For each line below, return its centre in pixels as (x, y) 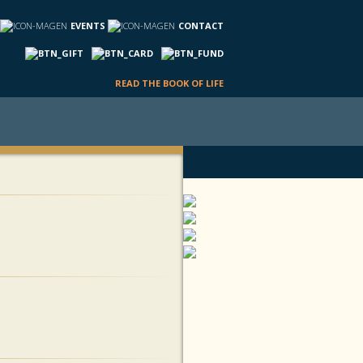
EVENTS (88, 26)
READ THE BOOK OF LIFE (169, 83)
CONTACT (201, 26)
